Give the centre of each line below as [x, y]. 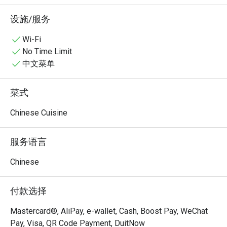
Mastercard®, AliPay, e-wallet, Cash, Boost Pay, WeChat [109, 211]
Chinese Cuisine [39, 113]
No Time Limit [47, 51]
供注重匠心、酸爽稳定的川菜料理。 [75, 14]
